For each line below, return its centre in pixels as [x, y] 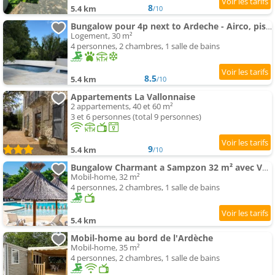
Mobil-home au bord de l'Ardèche [142, 238]
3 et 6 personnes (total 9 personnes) [136, 117]
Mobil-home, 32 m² [105, 177]
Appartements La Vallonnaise [133, 97]
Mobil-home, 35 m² [105, 248]
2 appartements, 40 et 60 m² [122, 107]
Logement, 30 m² [102, 36]
